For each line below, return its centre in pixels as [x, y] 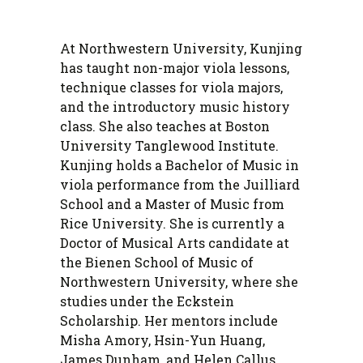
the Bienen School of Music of [157, 263]
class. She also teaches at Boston [165, 126]
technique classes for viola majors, [171, 88]
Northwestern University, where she [179, 282]
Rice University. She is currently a [172, 224]
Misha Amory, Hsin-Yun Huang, [162, 340]
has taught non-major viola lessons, [175, 68]
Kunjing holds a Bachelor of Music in [179, 165]
